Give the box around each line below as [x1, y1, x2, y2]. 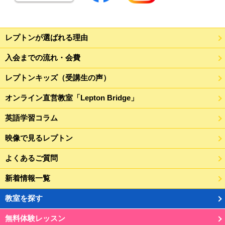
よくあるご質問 [5, 154, 58, 163]
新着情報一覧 [5, 174, 50, 183]
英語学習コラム [5, 114, 58, 123]
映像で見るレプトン [5, 134, 73, 143]
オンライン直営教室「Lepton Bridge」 [5, 93, 138, 102]
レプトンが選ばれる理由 [5, 33, 88, 42]
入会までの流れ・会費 [5, 53, 80, 62]
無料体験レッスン [5, 214, 65, 223]
